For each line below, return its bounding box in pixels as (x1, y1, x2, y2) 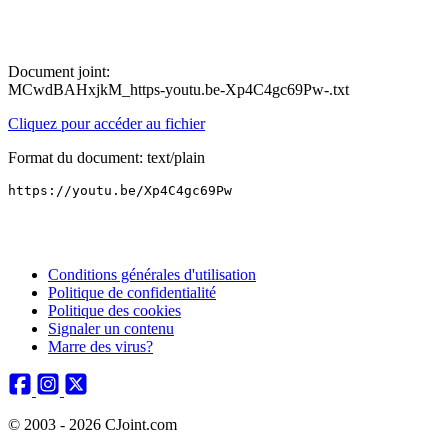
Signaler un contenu (48, 320, 174, 337)
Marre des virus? (48, 338, 153, 355)
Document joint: (8, 63, 110, 80)
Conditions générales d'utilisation (48, 266, 256, 283)
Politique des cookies (48, 302, 181, 319)
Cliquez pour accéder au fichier (8, 115, 205, 132)
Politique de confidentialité (48, 284, 216, 301)
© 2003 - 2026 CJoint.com (8, 416, 177, 433)
